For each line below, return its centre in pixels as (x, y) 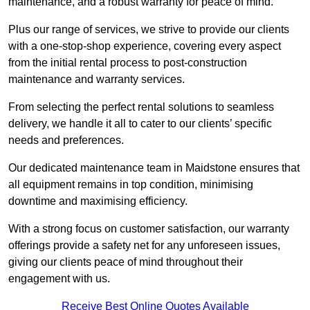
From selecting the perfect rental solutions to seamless (141, 107)
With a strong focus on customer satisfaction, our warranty (149, 229)
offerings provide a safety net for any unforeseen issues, (144, 246)
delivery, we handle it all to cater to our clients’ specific (140, 124)
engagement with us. (59, 279)
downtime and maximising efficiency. (98, 201)
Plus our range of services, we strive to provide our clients (149, 30)
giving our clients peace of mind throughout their (126, 262)
